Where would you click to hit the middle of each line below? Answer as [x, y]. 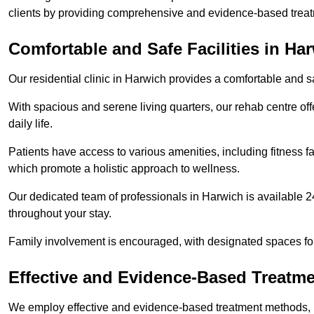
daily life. [30, 124]
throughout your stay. [60, 214]
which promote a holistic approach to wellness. [124, 169]
